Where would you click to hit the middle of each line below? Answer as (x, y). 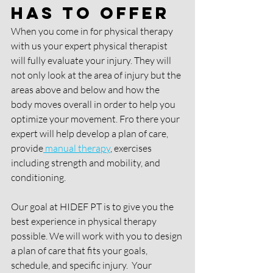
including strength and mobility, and (87, 163)
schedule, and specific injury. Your (82, 265)
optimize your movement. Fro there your (96, 119)
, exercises (132, 148)
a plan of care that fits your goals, (80, 251)
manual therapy (77, 148)
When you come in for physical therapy (93, 31)
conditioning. (39, 178)
